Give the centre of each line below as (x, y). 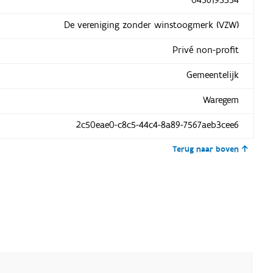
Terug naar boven (206, 149)
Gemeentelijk (212, 75)
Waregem (221, 100)
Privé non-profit (205, 50)
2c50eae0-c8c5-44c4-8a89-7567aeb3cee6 (157, 125)
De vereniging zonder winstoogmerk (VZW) (151, 25)
